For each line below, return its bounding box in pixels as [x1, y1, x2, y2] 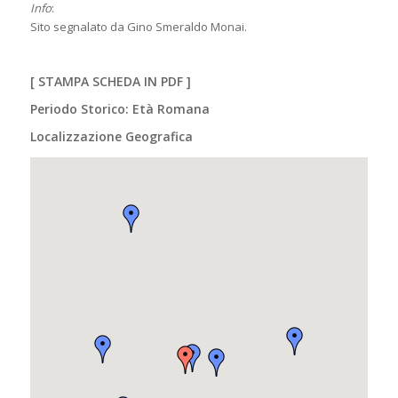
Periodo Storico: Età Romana [29, 100, 210, 118]
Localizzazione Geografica [29, 128, 193, 146]
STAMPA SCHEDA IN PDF [37, 73, 183, 91]
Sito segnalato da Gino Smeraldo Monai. [29, 19, 247, 36]
